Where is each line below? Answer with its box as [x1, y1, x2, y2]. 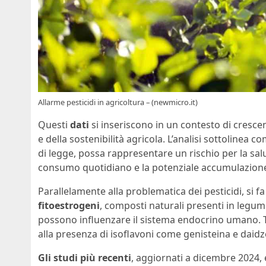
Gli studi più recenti [38, 251, 131, 264]
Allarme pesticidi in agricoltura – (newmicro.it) [38, 96, 198, 107]
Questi [38, 118, 70, 131]
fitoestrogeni [38, 198, 100, 212]
